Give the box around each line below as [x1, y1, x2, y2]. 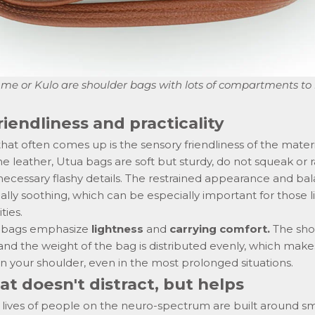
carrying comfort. [169, 221, 270, 236]
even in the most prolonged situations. [86, 255, 293, 269]
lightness [91, 221, 143, 236]
